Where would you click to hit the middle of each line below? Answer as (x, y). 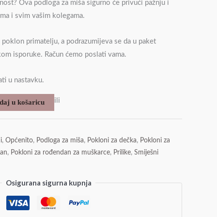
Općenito (19, 141)
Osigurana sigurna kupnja (48, 182)
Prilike (122, 153)
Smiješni (146, 153)
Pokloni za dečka (112, 141)
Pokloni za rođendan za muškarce (60, 153)
